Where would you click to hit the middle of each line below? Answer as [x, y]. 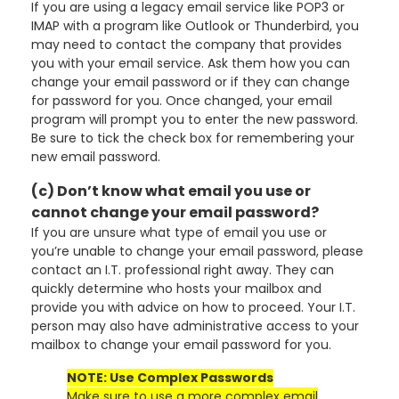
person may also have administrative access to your [195, 326]
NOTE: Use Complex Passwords [170, 378]
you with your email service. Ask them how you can [191, 63]
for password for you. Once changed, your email [182, 101]
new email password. [96, 157]
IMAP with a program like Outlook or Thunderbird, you [195, 26]
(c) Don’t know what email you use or [171, 191]
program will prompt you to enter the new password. [195, 119]
